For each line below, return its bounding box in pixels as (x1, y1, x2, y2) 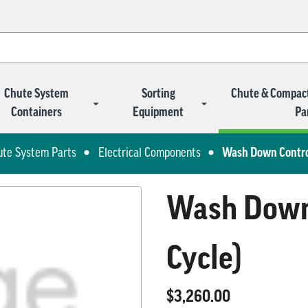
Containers (11, 106, 63, 120)
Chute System (4, 87, 69, 101)
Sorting (141, 87, 175, 101)
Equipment (133, 106, 184, 120)
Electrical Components (98, 146, 201, 160)
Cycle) (166, 243, 243, 277)
